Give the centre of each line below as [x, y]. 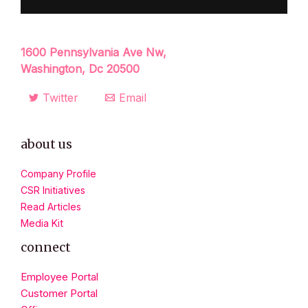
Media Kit [42, 223]
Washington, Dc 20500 [80, 69]
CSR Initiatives [53, 190]
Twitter [60, 98]
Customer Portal [59, 294]
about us [46, 144]
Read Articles [51, 207]
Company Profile [58, 174]
